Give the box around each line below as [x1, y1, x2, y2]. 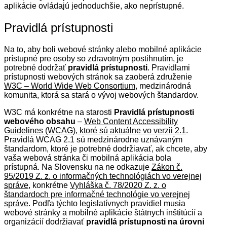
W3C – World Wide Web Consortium [4, 81, 135, 90]
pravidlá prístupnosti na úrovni [86, 217, 204, 226]
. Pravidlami [147, 63, 190, 72]
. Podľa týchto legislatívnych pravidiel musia [28, 199, 185, 208]
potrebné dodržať [4, 63, 68, 72]
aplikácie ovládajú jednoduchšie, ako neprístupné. [4, 1, 184, 10]
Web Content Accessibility [84, 117, 178, 126]
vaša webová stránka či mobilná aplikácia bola [4, 153, 171, 162]
